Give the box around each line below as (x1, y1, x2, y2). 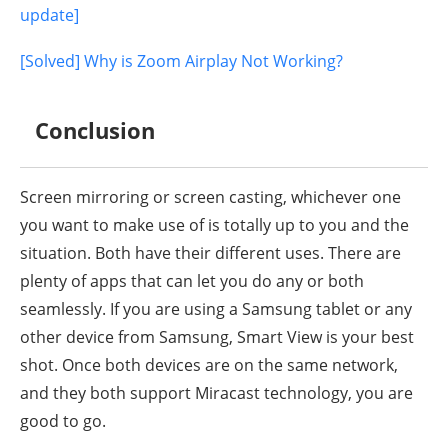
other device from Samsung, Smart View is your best (20, 326, 414, 349)
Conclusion (35, 115, 155, 146)
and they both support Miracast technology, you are (20, 382, 413, 405)
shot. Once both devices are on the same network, (20, 354, 398, 377)
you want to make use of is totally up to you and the (20, 214, 409, 237)
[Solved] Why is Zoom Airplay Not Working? (20, 50, 343, 73)
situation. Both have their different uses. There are (20, 242, 401, 265)
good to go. (20, 410, 106, 433)
